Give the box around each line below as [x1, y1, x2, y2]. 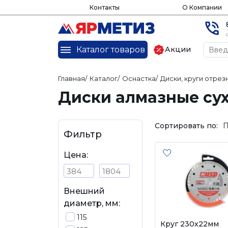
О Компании [182, 4, 222, 11]
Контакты [89, 4, 120, 11]
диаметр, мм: [64, 198, 120, 208]
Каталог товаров [76, 44, 145, 54]
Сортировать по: [155, 121, 218, 130]
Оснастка [122, 74, 156, 82]
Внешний [64, 186, 105, 196]
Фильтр [64, 129, 102, 140]
